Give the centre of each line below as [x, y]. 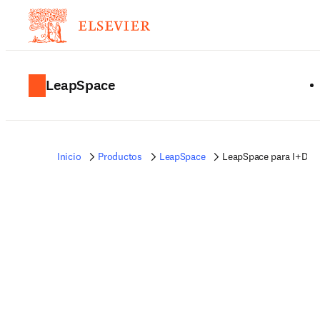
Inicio [69, 156]
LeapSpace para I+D [265, 156]
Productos [120, 156]
